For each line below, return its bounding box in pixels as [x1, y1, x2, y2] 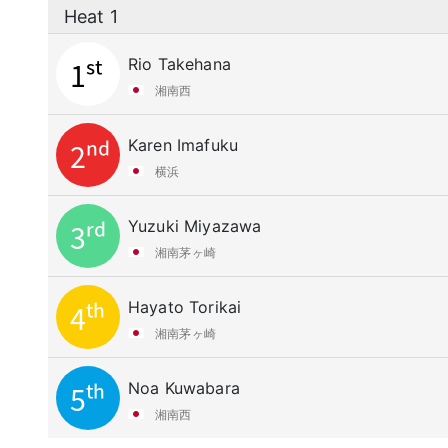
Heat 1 [64, 6, 118, 27]
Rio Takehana [128, 54, 231, 74]
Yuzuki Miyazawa [128, 216, 262, 236]
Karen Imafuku [128, 135, 239, 155]
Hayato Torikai [128, 297, 242, 317]
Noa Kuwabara [128, 378, 240, 398]
